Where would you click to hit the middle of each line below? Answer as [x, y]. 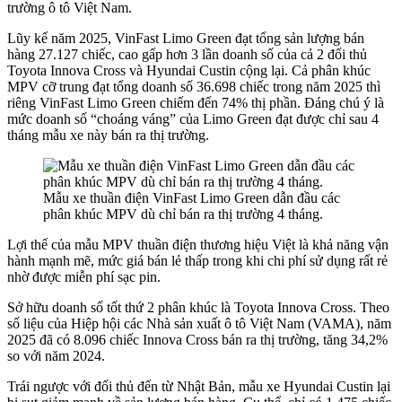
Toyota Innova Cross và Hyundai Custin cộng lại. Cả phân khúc [189, 71]
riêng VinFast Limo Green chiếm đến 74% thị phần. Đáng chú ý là [196, 103]
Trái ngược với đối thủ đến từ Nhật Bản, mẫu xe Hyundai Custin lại [199, 387]
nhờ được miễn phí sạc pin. [84, 277]
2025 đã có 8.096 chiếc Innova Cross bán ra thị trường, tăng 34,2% [197, 340]
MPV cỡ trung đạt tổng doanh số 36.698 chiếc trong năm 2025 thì [194, 87]
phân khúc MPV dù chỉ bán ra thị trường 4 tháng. [183, 214]
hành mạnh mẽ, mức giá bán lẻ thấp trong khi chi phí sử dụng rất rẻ [197, 261]
